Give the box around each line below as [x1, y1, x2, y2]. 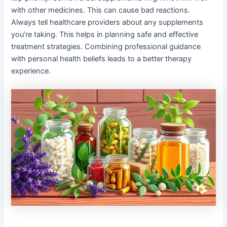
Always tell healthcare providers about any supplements [11, 18, 204, 27]
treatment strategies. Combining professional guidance [11, 42, 201, 52]
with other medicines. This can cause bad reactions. [11, 6, 191, 15]
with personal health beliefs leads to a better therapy [11, 54, 192, 64]
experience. [11, 66, 51, 76]
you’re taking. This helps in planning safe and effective [11, 30, 199, 40]
